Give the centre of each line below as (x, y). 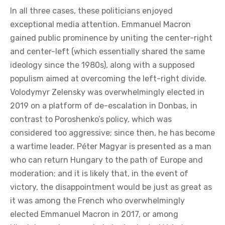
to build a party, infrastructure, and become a (106, 70)
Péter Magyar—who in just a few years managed (109, 56)
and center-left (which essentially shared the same (107, 166)
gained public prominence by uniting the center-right (111, 153)
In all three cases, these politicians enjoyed (91, 126)
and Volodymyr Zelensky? (64, 97)
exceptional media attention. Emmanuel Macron (100, 139)
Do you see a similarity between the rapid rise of (110, 43)
